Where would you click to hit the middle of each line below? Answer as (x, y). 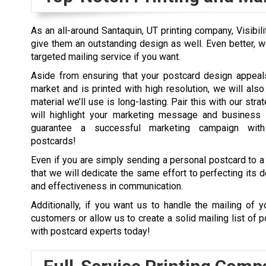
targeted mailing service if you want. (106, 56)
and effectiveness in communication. (107, 186)
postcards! (53, 141)
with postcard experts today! (91, 231)
